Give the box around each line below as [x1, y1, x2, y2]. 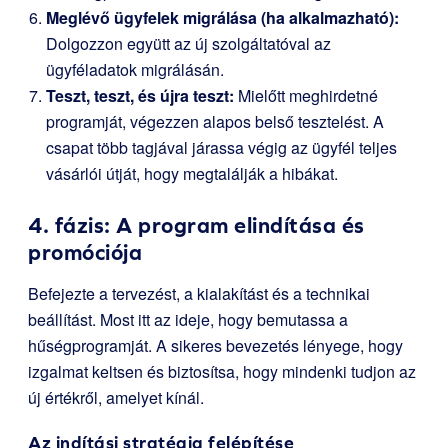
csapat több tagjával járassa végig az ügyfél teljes [46, 136, 397, 160]
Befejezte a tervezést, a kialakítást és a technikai [28, 282, 370, 306]
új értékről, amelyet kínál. [28, 386, 204, 410]
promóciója [28, 240, 142, 266]
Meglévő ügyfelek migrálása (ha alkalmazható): [46, 6, 399, 30]
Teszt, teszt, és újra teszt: [46, 84, 234, 108]
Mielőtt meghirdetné [234, 84, 378, 108]
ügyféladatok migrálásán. [46, 58, 224, 82]
